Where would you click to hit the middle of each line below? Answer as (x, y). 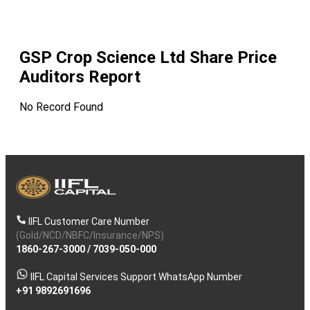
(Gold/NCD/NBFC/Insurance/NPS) (90, 236)
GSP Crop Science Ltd (102, 58)
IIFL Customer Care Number (89, 222)
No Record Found (61, 107)
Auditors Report (80, 77)
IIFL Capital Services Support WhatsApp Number (136, 277)
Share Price (231, 58)
